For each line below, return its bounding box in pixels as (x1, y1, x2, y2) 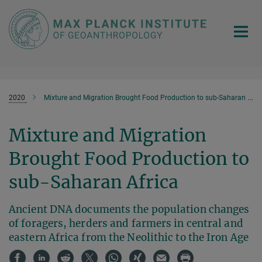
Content (3, 21, 35, 32)
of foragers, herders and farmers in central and (9, 216, 243, 230)
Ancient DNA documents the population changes (9, 202, 250, 216)
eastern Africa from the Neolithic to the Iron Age (9, 230, 249, 244)
